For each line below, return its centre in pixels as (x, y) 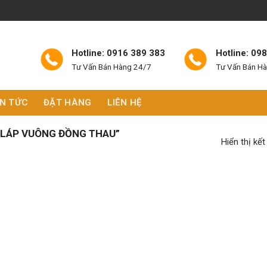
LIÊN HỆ (124, 103)
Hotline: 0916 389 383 (119, 53)
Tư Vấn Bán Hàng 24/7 (112, 67)
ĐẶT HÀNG (68, 103)
